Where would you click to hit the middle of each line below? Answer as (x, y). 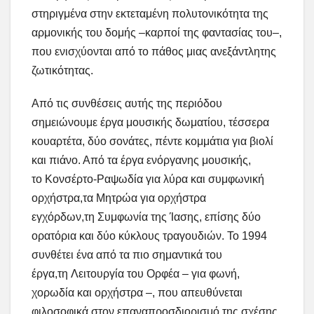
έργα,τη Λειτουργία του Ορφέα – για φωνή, (136, 274)
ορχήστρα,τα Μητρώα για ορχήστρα (119, 198)
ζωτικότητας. (62, 71)
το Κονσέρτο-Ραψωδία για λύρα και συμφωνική (148, 179)
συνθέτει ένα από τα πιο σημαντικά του (127, 255)
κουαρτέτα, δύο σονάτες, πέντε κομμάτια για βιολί (152, 142)
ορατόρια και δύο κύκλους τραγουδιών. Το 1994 (149, 236)
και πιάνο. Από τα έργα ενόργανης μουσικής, (141, 161)
